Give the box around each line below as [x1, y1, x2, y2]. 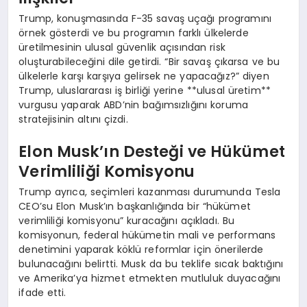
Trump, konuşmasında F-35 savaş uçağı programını [19, 11, 272, 25]
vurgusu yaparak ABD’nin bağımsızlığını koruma [19, 97, 248, 112]
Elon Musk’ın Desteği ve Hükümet [19, 140, 285, 163]
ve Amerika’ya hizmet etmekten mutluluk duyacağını [19, 271, 281, 285]
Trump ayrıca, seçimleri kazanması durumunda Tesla [19, 184, 281, 199]
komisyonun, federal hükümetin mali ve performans [19, 228, 276, 242]
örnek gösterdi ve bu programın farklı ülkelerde [19, 25, 249, 40]
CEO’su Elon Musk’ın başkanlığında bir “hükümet [19, 199, 251, 213]
